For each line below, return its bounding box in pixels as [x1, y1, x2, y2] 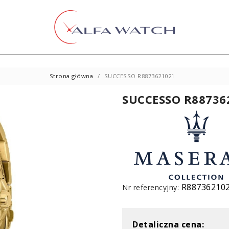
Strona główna [49, 72, 93, 80]
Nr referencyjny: [122, 182, 179, 192]
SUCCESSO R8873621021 [104, 72, 175, 80]
